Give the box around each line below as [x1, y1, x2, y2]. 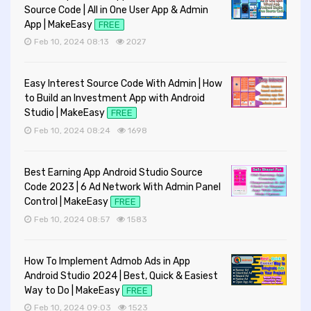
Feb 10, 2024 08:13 [33, 37, 111, 47]
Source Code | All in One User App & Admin [24, 3, 208, 16]
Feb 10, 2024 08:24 [33, 126, 112, 136]
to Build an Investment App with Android [24, 92, 205, 105]
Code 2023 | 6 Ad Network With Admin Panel [24, 181, 221, 194]
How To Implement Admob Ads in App [24, 255, 190, 267]
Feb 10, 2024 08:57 [33, 214, 112, 224]
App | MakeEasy [24, 18, 92, 31]
